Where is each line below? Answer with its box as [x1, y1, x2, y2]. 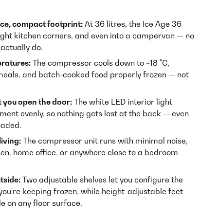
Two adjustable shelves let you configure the [20, 175, 183, 184]
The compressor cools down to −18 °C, [31, 58, 169, 68]
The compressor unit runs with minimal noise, [21, 136, 188, 145]
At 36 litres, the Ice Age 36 [83, 19, 182, 29]
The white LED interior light [72, 97, 172, 107]
